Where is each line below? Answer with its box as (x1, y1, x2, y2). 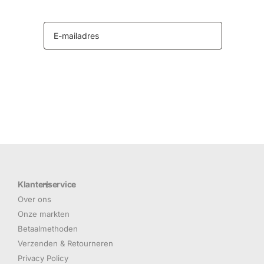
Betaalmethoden (18, 224, 78, 234)
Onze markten (18, 209, 70, 219)
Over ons (18, 194, 51, 204)
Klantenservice (18, 179, 77, 190)
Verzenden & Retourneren (18, 239, 113, 249)
